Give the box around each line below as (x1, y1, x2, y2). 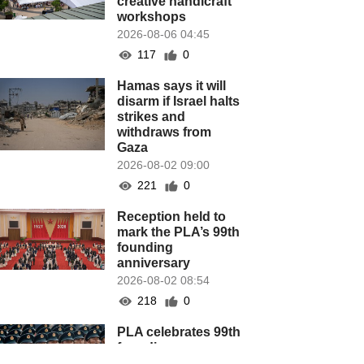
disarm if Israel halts (117, 94, 240, 108)
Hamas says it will (117, 79, 227, 93)
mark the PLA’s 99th (117, 225, 240, 239)
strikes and (117, 110, 186, 123)
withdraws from (117, 125, 212, 139)
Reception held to (117, 210, 227, 223)
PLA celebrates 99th (117, 325, 241, 339)
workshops (117, 10, 187, 24)
